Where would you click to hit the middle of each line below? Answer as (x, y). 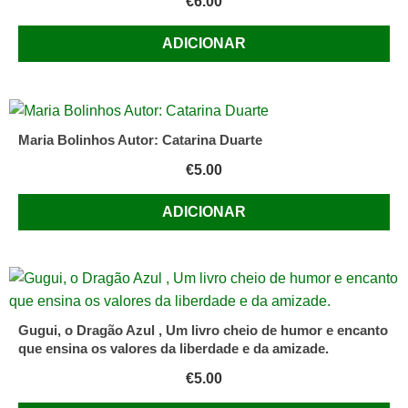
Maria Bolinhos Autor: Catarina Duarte (140, 139)
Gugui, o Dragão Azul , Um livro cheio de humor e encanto (203, 330)
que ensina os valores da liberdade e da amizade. (173, 348)
